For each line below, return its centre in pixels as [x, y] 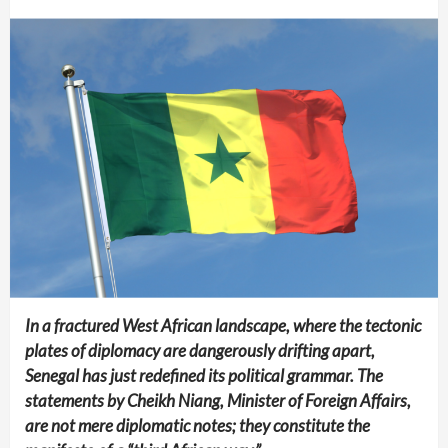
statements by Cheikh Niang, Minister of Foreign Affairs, [218, 401]
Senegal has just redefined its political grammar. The [204, 376]
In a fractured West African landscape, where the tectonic [223, 326]
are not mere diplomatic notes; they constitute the [197, 426]
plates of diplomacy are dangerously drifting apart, [200, 351]
